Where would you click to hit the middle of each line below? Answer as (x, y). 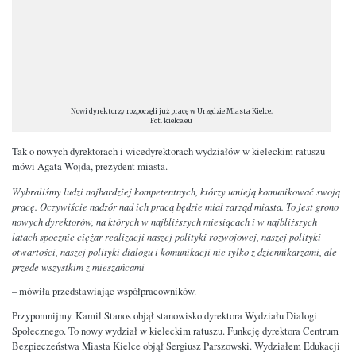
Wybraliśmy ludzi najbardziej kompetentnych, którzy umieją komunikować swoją (176, 192)
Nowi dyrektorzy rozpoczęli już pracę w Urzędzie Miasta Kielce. (171, 111)
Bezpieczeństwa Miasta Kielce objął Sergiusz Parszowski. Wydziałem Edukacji (176, 346)
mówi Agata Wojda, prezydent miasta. (90, 167)
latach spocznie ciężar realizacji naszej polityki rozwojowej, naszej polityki (166, 237)
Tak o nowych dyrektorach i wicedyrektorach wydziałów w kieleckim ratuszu (168, 152)
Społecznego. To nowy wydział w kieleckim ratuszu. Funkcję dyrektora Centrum (175, 331)
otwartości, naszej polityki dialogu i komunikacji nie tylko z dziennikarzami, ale (174, 252)
